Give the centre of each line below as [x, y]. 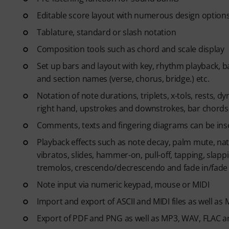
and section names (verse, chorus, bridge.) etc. [123, 78]
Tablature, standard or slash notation [107, 32]
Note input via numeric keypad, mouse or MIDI [123, 184]
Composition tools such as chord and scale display [131, 49]
